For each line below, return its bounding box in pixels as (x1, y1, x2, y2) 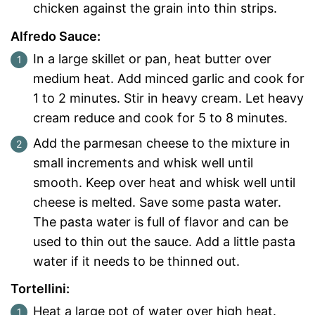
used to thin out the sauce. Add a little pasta (33, 233, 295, 249)
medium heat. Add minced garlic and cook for (33, 70, 304, 86)
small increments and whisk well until (33, 155, 253, 170)
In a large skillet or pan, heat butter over (33, 51, 271, 66)
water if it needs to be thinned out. (33, 253, 240, 269)
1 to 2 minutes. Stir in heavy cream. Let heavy (33, 90, 304, 105)
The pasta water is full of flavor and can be (33, 214, 288, 229)
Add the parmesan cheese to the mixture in (33, 135, 290, 150)
